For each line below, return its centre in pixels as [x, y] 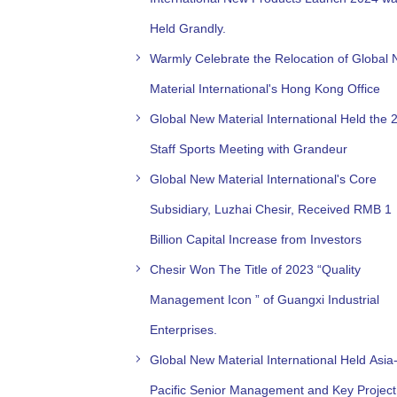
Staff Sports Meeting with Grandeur [249, 148]
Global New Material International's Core [263, 179]
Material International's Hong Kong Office [265, 88]
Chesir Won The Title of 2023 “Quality [255, 269]
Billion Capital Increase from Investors [256, 239]
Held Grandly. [188, 28]
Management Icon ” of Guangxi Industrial [265, 299]
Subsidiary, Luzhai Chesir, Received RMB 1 [271, 209]
